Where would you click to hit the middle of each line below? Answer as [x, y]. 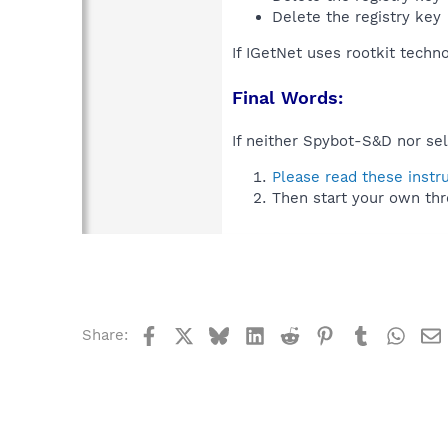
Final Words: [287, 97]
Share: [105, 334]
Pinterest [367, 332]
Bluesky [257, 332]
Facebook [192, 332]
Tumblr [395, 332]
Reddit [322, 332]
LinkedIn [294, 332]
